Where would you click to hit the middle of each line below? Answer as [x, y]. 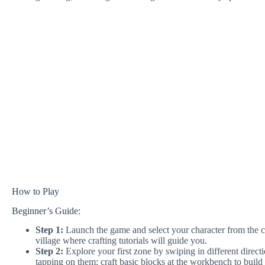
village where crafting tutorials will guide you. [121, 241]
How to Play [35, 191]
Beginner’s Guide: [46, 211]
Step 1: [49, 230]
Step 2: [49, 251]
